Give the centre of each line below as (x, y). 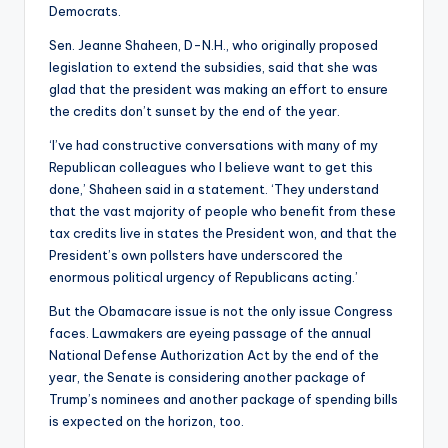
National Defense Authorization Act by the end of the (214, 355)
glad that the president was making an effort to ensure (218, 89)
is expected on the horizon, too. (146, 421)
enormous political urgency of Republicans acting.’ (203, 277)
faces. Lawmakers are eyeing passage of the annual (210, 333)
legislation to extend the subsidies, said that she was (213, 67)
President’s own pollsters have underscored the (196, 255)
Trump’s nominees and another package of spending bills (223, 399)
